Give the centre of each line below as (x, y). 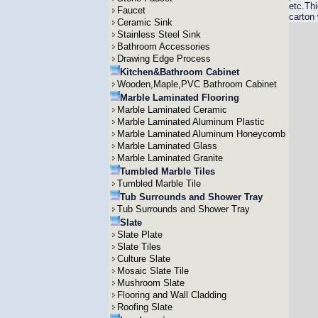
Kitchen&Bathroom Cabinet (179, 72)
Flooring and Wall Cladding (171, 295)
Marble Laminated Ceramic (172, 110)
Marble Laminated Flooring (179, 98)
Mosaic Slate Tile (153, 271)
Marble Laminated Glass (167, 146)
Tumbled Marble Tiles (167, 171)
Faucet (131, 10)
